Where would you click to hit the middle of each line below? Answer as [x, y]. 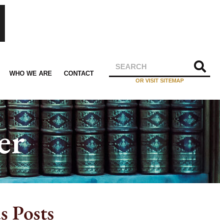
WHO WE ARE [31, 74]
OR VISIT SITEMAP [160, 81]
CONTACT [79, 74]
